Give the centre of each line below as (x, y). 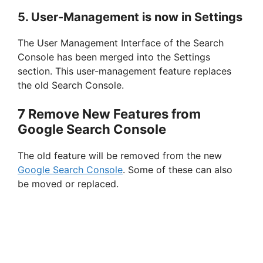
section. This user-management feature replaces (124, 71)
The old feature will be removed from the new (120, 156)
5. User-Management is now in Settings (130, 17)
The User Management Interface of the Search (121, 43)
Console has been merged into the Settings (114, 57)
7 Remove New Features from (109, 114)
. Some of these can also (178, 170)
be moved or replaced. (68, 184)
